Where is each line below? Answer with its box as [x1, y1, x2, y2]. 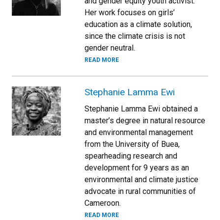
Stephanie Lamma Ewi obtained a [84, 104, 198, 113]
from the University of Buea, [84, 139, 180, 149]
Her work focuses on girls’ [84, 7, 175, 17]
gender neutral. [84, 43, 135, 53]
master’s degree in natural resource [84, 115, 205, 125]
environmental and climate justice [84, 174, 198, 184]
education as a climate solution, [84, 19, 192, 29]
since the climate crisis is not [84, 31, 185, 41]
